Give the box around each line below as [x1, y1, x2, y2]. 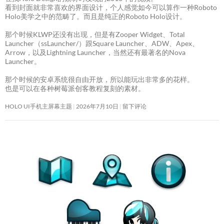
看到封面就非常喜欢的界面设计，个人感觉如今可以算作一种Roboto [5, 3, 217, 12]
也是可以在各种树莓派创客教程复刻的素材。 [5, 84, 145, 93]
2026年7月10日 [76, 102, 118, 110]
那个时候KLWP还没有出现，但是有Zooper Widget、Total [5, 30, 185, 39]
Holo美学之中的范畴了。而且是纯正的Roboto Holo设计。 [5, 12, 186, 21]
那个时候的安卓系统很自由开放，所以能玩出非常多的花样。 [5, 75, 194, 84]
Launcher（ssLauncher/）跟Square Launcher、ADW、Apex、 [5, 39, 199, 48]
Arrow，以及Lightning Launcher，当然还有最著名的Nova [5, 48, 185, 57]
